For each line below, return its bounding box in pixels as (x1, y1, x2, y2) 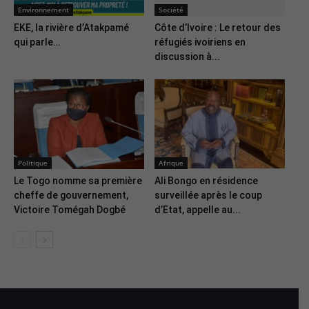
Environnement (18, 5, 69, 15)
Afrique (159, 158, 183, 168)
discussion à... (154, 51, 220, 63)
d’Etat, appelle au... (154, 204, 241, 216)
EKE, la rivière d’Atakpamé (14, 22, 129, 34)
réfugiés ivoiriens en (154, 37, 246, 48)
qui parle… (14, 37, 60, 48)
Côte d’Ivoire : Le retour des (154, 22, 281, 34)
